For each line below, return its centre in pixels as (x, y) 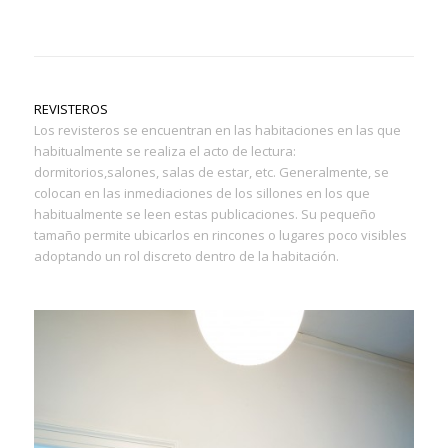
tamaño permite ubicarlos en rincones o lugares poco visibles (220, 235)
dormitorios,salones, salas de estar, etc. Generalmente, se (211, 172)
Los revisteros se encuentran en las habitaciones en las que (217, 130)
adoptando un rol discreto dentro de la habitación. (186, 256)
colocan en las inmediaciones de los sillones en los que (201, 193)
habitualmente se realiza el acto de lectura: (164, 151)
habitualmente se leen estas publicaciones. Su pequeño (204, 214)
